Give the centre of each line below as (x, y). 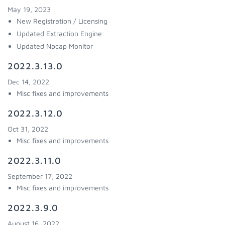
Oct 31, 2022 (28, 129)
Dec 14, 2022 (28, 82)
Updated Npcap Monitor (55, 46)
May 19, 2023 (29, 9)
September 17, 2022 (40, 176)
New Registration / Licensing (62, 21)
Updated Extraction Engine (59, 33)
